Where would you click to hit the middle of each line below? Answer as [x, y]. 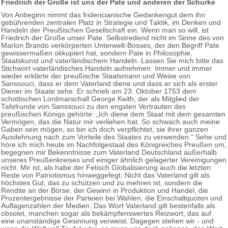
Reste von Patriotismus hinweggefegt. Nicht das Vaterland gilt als [105, 175]
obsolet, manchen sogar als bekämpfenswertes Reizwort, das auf [106, 213]
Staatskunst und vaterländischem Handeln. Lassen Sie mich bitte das [112, 61]
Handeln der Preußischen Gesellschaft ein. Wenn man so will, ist [105, 30]
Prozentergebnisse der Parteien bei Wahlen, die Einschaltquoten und [112, 198]
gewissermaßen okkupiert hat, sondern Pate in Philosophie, [97, 53]
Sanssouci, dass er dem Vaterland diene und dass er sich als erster [109, 83]
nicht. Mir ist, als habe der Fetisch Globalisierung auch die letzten [106, 167]
